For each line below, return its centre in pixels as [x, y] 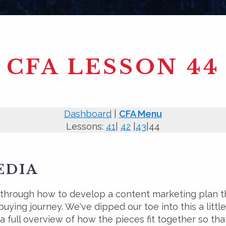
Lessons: [86, 126]
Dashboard [88, 114]
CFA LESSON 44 [113, 67]
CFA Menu [140, 114]
